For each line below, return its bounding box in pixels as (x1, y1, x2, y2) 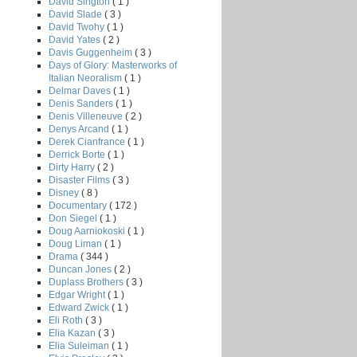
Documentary (49, 199, 109, 211)
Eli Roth (49, 314, 85, 326)
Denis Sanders (49, 97, 116, 109)
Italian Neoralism (49, 72, 124, 84)
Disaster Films (49, 174, 112, 186)
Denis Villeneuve (49, 110, 125, 122)
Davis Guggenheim (49, 46, 135, 58)
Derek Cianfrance (49, 135, 127, 147)
